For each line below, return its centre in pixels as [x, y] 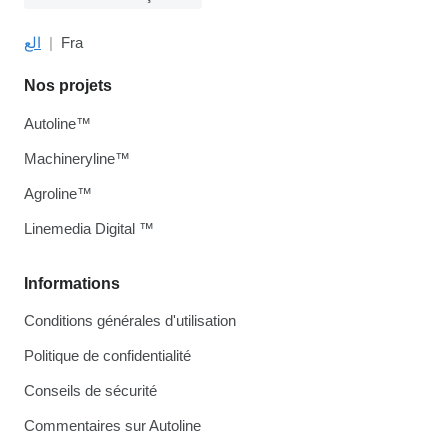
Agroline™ [58, 193]
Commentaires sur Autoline [112, 425]
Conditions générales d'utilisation [130, 320]
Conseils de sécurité [90, 390]
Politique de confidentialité [107, 355]
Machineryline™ [77, 158]
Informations [72, 283]
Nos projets [68, 85]
